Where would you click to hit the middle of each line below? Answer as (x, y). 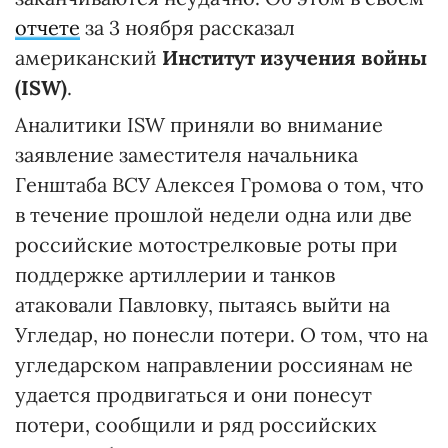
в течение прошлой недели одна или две (213, 214)
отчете (47, 27)
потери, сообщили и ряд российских (196, 424)
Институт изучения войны (294, 57)
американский (88, 57)
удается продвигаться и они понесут (193, 394)
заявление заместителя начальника (186, 154)
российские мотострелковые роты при (206, 244)
